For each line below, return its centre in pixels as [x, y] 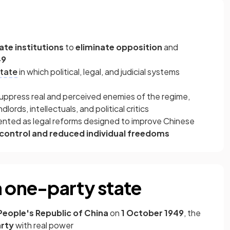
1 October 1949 [152, 213]
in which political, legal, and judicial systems [99, 72]
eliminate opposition [120, 47]
